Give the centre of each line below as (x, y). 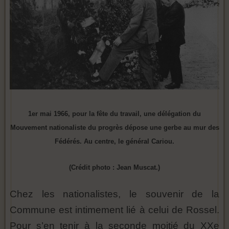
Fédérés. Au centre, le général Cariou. (114, 142)
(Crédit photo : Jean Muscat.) (114, 168)
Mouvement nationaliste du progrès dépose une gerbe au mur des (114, 128)
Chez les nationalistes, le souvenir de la (114, 194)
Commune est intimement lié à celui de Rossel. (114, 210)
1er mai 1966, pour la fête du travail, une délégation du (114, 114)
